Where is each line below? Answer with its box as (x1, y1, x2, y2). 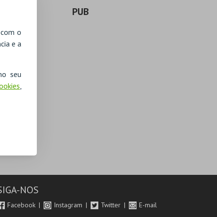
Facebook (7, 201, 38, 209)
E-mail (139, 201, 157, 209)
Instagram (54, 201, 85, 209)
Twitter (101, 201, 123, 209)
